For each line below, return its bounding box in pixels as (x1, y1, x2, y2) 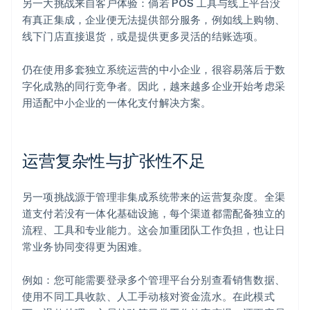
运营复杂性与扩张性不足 (22, 149, 206, 172)
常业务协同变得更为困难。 (22, 239, 149, 254)
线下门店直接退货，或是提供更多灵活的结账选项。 (22, 29, 264, 44)
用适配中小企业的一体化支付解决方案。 (22, 95, 212, 110)
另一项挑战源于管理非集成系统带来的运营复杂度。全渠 (22, 190, 286, 204)
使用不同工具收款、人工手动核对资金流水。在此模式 (22, 289, 275, 304)
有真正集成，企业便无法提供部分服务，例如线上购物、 (22, 12, 286, 27)
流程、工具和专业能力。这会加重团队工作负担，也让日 (22, 223, 286, 237)
